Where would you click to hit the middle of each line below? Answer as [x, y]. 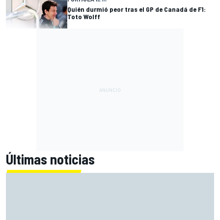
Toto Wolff [84, 17]
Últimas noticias [50, 159]
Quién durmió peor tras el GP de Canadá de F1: [137, 9]
